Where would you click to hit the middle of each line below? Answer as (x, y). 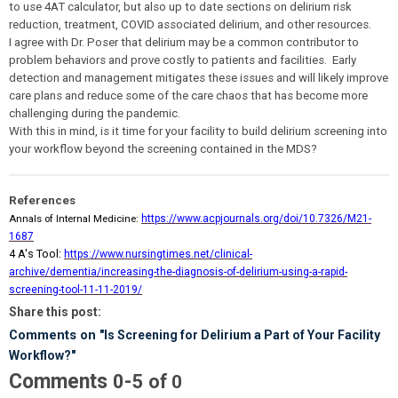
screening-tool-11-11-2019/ (76, 290)
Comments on (54, 335)
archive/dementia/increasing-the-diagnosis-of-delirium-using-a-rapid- (178, 272)
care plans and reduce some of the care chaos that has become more (188, 96)
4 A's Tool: (35, 254)
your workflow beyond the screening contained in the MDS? (163, 149)
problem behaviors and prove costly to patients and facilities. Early (183, 60)
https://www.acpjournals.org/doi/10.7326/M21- (256, 219)
